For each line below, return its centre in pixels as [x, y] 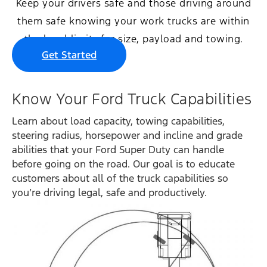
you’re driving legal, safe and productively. [109, 193]
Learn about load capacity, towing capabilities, [118, 121]
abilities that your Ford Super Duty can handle [118, 150]
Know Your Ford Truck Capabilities [132, 99]
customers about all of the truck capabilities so [120, 178]
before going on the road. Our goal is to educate [123, 164]
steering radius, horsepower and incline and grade [127, 136]
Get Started [69, 55]
